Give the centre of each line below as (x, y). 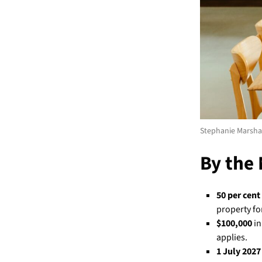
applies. (232, 237)
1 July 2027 (239, 251)
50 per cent (238, 195)
